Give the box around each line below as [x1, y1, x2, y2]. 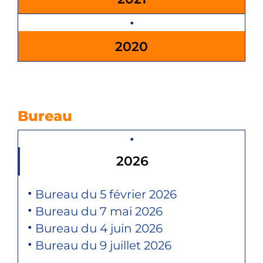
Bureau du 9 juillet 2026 [35, 238, 171, 253]
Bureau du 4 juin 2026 [35, 221, 163, 236]
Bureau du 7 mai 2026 [35, 204, 163, 219]
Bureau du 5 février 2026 [35, 187, 177, 202]
